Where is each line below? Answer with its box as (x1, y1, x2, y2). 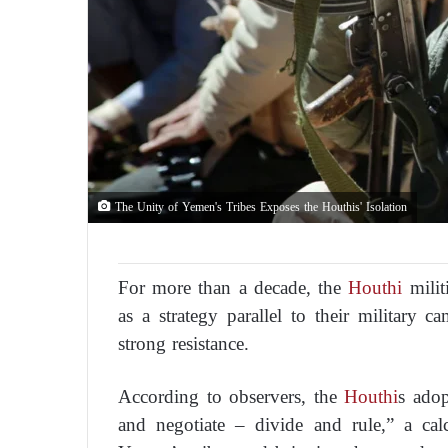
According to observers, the (118, 379, 345, 414)
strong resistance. (118, 326, 249, 361)
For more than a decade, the (118, 270, 349, 305)
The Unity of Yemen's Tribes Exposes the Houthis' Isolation (111, 196, 407, 218)
